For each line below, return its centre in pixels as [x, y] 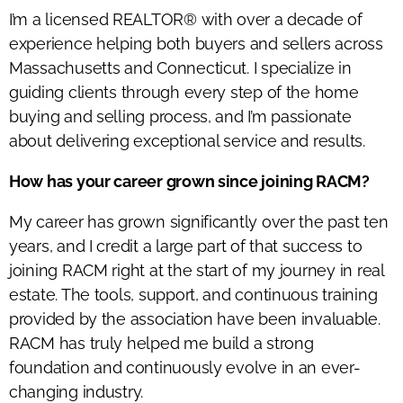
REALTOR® [157, 19]
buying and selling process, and [129, 116]
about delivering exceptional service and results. [187, 140]
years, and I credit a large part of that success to [186, 246]
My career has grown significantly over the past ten [199, 221]
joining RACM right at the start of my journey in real [197, 270]
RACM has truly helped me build [131, 343]
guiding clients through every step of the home [184, 92]
